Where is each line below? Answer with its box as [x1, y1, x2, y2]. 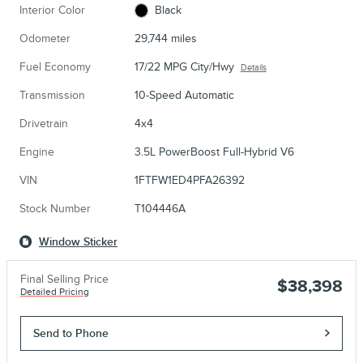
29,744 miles [134, 31, 197, 45]
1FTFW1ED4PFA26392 [134, 173, 245, 187]
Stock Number [19, 201, 91, 216]
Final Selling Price [20, 271, 109, 286]
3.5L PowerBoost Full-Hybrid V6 [134, 144, 294, 159]
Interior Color [19, 2, 85, 17]
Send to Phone [33, 326, 109, 340]
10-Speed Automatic [134, 88, 234, 102]
